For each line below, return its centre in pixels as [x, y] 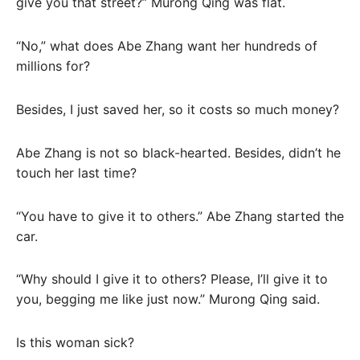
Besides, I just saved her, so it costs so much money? [178, 110]
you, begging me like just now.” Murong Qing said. [168, 299]
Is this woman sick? [75, 343]
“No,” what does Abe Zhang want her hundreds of [167, 46]
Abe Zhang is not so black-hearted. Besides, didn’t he [178, 152]
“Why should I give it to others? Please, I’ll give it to [172, 279]
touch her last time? [76, 172]
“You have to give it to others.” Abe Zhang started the [180, 216]
